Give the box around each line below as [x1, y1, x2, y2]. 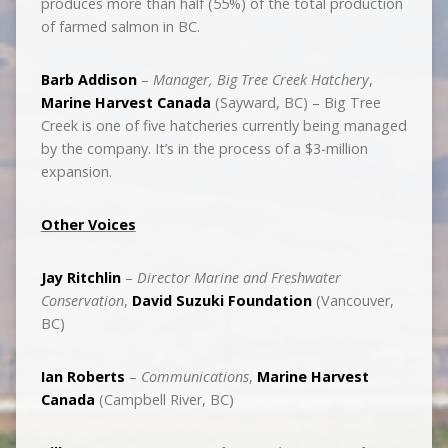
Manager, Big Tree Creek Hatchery [152, 70, 369, 89]
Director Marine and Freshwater [136, 268, 341, 287]
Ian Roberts [40, 367, 125, 386]
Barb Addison [40, 70, 137, 89]
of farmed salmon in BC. [40, 17, 200, 36]
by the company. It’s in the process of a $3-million [40, 139, 368, 158]
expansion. [40, 162, 112, 181]
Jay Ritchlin [40, 268, 121, 287]
